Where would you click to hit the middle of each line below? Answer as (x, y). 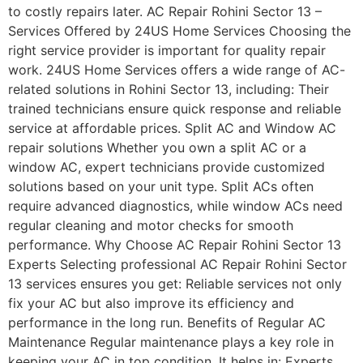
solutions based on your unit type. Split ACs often (161, 186)
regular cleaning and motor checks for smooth (151, 225)
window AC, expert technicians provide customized (167, 167)
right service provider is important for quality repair (167, 50)
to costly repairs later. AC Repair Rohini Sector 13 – (165, 11)
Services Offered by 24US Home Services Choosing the (179, 30)
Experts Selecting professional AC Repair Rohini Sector (177, 264)
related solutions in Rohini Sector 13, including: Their (169, 89)
